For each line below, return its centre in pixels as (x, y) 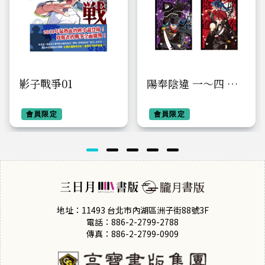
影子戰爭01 (46, 83)
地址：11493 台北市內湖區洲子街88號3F (132, 210)
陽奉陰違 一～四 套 (192, 83)
